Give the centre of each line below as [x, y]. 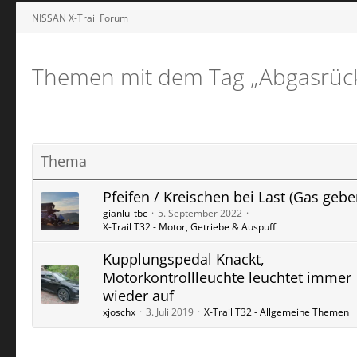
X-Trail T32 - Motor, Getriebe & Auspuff [189, 227]
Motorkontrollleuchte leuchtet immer [227, 277]
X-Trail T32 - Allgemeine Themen [277, 312]
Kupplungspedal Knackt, [184, 259]
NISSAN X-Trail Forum [80, 18]
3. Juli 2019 [170, 312]
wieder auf [138, 296]
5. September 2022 [200, 213]
